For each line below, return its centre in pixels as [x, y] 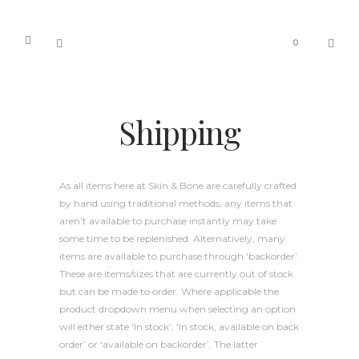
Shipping [179, 132]
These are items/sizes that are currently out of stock [176, 274]
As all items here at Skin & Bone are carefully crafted [178, 186]
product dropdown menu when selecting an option [177, 309]
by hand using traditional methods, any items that [176, 203]
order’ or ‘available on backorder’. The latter [159, 344]
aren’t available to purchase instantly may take [168, 221]
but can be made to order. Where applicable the [169, 291]
